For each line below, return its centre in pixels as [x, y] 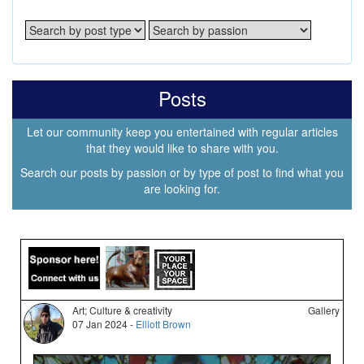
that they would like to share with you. [182, 148]
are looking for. [182, 189]
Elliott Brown [164, 324]
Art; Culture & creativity [123, 310]
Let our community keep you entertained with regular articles [182, 132]
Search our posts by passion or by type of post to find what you [182, 173]
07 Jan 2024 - [104, 324]
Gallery [324, 310]
